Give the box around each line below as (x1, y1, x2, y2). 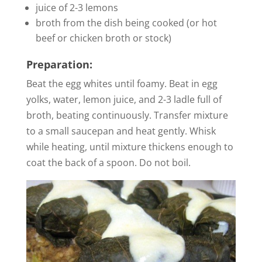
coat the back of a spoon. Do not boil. (26, 156, 191, 169)
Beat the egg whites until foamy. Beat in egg (26, 77, 218, 90)
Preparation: (26, 57, 92, 71)
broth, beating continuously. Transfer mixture (26, 108, 228, 122)
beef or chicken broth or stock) (35, 31, 171, 44)
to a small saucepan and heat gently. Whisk (26, 124, 216, 137)
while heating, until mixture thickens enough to (26, 140, 233, 153)
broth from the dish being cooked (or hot (35, 16, 217, 29)
